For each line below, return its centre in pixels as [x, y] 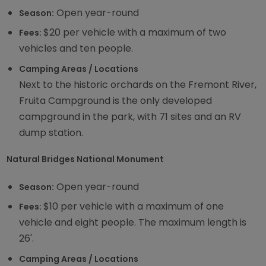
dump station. [51, 132]
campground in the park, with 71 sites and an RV [130, 116]
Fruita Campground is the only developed [116, 100]
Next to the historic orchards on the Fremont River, [138, 84]
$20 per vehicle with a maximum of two [135, 33]
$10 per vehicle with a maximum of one [134, 207]
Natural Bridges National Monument [85, 159]
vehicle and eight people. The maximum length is [133, 223]
